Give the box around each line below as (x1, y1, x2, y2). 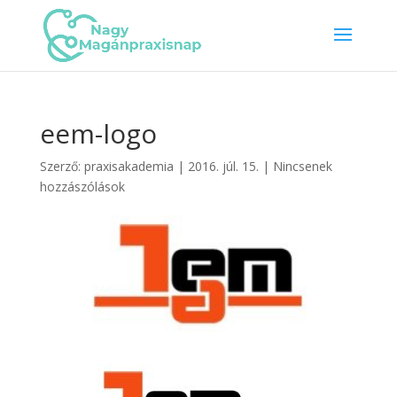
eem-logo (39, 115, 157, 152)
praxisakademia (83, 158, 174, 175)
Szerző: (39, 158, 84, 175)
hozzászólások (39, 178, 125, 195)
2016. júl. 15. (187, 158, 259, 175)
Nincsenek (272, 158, 332, 175)
